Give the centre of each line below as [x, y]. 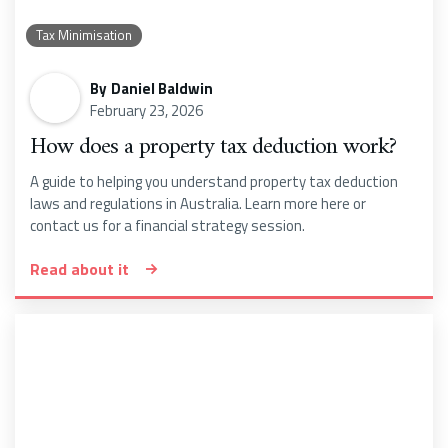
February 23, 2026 [146, 111]
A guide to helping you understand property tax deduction [214, 181]
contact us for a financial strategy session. [167, 225]
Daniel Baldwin [162, 89]
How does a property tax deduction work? [213, 146]
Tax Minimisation [84, 34]
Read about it [79, 268]
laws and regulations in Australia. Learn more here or [198, 203]
